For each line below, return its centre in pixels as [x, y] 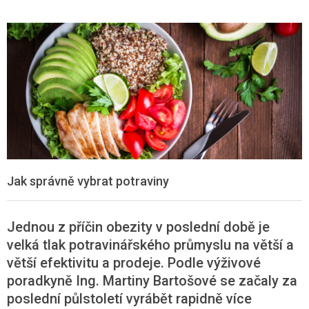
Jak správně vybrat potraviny [88, 181]
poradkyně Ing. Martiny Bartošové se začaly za [152, 280]
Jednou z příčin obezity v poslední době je [138, 227]
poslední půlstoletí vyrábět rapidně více [129, 298]
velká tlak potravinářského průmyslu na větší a [150, 245]
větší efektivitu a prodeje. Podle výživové [134, 262]
